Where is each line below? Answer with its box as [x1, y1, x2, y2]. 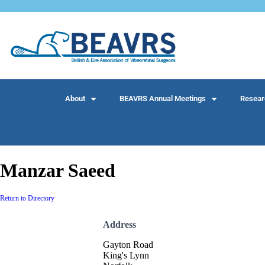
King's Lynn [103, 250, 149, 261]
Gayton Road [103, 240, 153, 250]
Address [103, 219, 136, 230]
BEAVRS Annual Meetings [119, 94, 206, 104]
